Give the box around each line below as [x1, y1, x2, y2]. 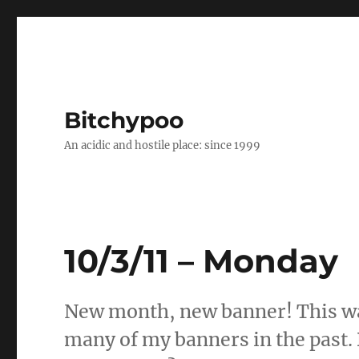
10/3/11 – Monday [64, 241, 339, 280]
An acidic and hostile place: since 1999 [64, 139, 261, 152]
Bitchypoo [64, 107, 184, 134]
